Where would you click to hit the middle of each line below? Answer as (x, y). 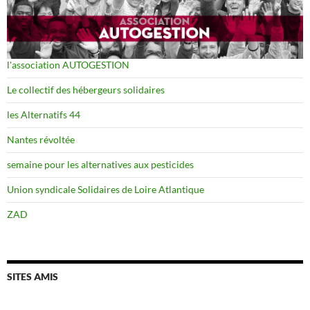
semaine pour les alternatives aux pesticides (100, 165)
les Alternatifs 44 (44, 115)
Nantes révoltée (41, 140)
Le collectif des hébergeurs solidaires (86, 90)
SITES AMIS (33, 277)
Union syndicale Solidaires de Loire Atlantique (106, 190)
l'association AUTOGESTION (68, 65)
